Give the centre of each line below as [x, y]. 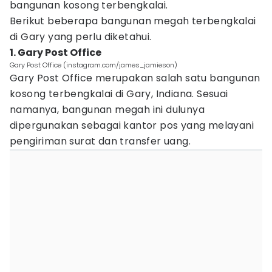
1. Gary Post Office [56, 53]
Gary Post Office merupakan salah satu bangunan [135, 78]
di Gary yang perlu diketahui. [82, 37]
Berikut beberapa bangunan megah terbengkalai [133, 21]
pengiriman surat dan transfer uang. [102, 141]
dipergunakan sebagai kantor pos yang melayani [132, 125]
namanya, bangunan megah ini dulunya [107, 110]
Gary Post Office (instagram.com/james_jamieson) [93, 65]
